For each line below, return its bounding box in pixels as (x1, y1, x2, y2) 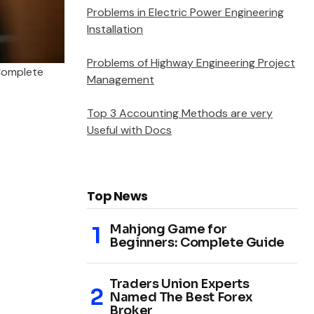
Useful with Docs (87, 122, 172, 137)
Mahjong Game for (109, 221, 227, 237)
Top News (87, 186, 148, 205)
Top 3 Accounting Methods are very (87, 105, 273, 121)
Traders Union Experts (109, 275, 250, 292)
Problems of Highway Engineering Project (87, 55, 295, 70)
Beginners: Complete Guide (109, 234, 285, 250)
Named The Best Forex (109, 289, 253, 305)
